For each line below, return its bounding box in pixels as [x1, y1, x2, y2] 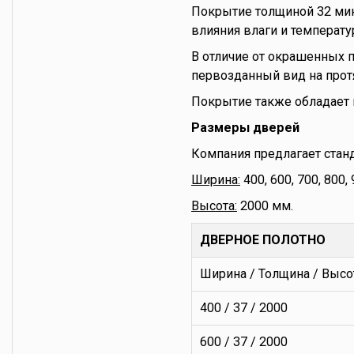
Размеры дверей [191, 119, 299, 135]
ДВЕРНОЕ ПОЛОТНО [200, 232, 326, 247]
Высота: [191, 198, 237, 213]
